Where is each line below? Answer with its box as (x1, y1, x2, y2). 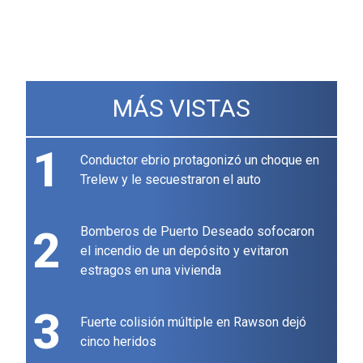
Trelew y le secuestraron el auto (80, 172, 261, 188)
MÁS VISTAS (113, 94, 250, 123)
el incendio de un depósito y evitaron (80, 243, 288, 259)
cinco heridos (80, 334, 156, 350)
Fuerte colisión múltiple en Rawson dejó (80, 314, 306, 331)
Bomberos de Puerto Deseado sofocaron (80, 224, 314, 240)
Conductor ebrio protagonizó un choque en (80, 152, 319, 169)
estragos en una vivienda (80, 263, 221, 279)
